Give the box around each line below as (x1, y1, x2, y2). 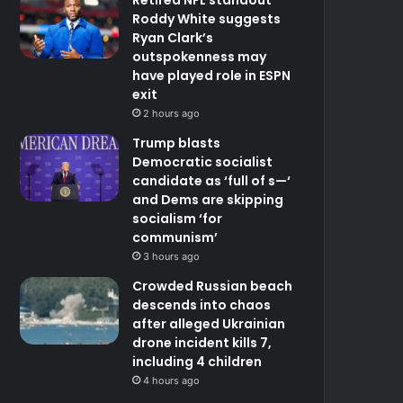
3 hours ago (143, 249, 201, 263)
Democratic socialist (132, 152, 273, 171)
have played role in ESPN (132, 66, 291, 85)
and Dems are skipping (132, 190, 284, 209)
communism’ (132, 228, 219, 246)
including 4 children (132, 352, 263, 371)
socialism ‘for (132, 209, 223, 228)
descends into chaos (132, 295, 272, 314)
